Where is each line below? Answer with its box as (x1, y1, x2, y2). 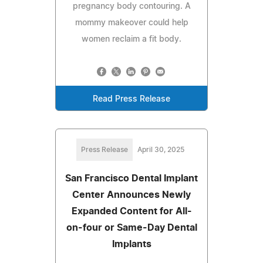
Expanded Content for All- (71, 207, 192, 217)
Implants (112, 240, 151, 249)
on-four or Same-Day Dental (66, 223, 197, 233)
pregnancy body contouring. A (72, 2, 191, 11)
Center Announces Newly (72, 190, 191, 200)
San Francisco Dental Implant (65, 174, 198, 184)
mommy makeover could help (75, 19, 188, 28)
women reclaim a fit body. (82, 35, 181, 44)
